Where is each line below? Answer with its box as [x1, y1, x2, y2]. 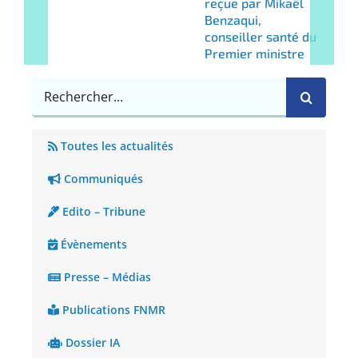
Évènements [58, 237, 127, 253]
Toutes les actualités [58, 138, 173, 154]
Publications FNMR [59, 302, 165, 318]
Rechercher [31, 78, 101, 97]
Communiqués [61, 171, 143, 187]
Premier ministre [205, 46, 305, 62]
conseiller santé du [205, 29, 317, 45]
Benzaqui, [205, 12, 262, 28]
